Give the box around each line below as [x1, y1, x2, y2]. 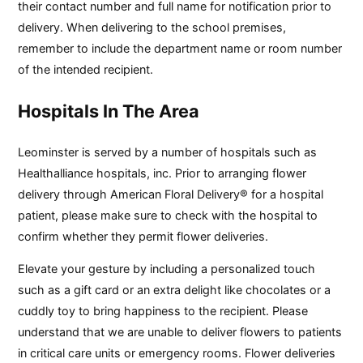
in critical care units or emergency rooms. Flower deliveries [18, 346, 336, 361]
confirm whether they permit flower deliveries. [18, 229, 269, 244]
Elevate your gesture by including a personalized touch [18, 262, 316, 276]
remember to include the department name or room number [18, 41, 343, 56]
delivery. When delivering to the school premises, [18, 20, 287, 35]
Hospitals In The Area [18, 100, 200, 122]
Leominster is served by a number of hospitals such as [18, 145, 318, 160]
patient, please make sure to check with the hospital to [18, 208, 318, 223]
